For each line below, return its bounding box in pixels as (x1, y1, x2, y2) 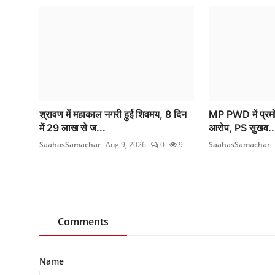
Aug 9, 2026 (106, 139, 146, 150)
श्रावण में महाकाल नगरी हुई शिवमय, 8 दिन (39, 107, 187, 120)
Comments (58, 214, 109, 228)
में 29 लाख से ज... (39, 121, 106, 134)
